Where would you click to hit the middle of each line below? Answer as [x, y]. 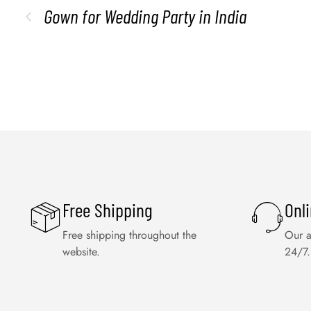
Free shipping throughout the [129, 235]
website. [81, 252]
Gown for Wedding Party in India [145, 16]
